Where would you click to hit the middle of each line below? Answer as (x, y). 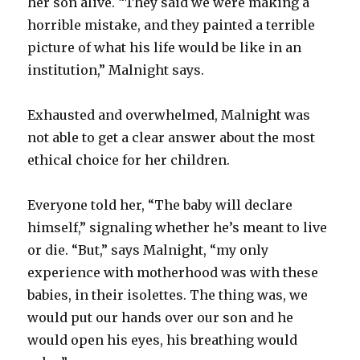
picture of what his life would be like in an (165, 48)
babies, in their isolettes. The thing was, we (168, 295)
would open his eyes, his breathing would (163, 340)
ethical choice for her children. (129, 160)
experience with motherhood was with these (173, 273)
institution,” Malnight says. (116, 70)
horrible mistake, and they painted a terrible (172, 25)
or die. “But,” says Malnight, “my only (148, 250)
